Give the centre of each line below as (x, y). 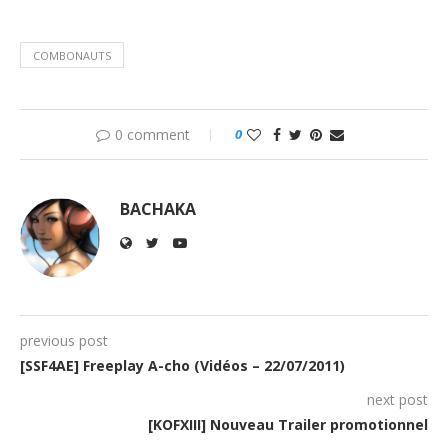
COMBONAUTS (72, 55)
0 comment (152, 134)
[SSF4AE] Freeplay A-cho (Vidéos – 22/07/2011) (182, 365)
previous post (64, 340)
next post (397, 399)
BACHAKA (158, 209)
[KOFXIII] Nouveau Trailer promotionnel (288, 424)
